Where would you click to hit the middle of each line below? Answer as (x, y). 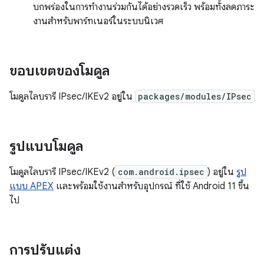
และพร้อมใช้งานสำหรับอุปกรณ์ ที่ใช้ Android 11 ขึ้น (151, 186)
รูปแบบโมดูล (46, 146)
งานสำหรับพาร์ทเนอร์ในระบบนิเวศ (98, 21)
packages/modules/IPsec (195, 96)
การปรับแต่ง (45, 250)
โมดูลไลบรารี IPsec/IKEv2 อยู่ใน (72, 97)
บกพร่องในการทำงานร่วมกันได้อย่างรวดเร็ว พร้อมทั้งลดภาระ (144, 7)
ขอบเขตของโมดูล (60, 71)
